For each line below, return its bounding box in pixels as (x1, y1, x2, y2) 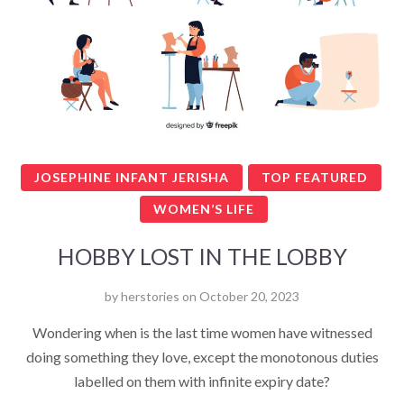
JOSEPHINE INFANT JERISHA (33, 169, 229, 185)
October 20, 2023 (199, 288, 299, 304)
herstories (121, 288, 179, 304)
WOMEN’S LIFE (152, 200, 254, 216)
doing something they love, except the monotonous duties (25, 347, 379, 365)
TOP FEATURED (261, 169, 368, 185)
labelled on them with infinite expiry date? (74, 372, 330, 390)
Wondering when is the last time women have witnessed (32, 323, 372, 341)
